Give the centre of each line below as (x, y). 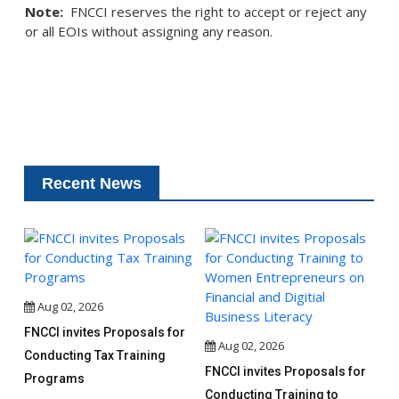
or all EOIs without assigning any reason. (149, 32)
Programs (55, 379)
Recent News (92, 184)
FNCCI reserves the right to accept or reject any (216, 12)
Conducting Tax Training (95, 356)
